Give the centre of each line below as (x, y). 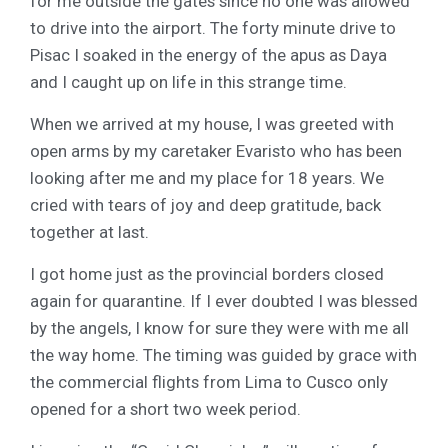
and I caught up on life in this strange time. (188, 82)
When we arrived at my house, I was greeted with (212, 124)
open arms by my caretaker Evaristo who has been (216, 151)
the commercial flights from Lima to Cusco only (209, 382)
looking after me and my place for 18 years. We (207, 178)
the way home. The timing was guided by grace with (223, 355)
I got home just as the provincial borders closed (207, 274)
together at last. (89, 232)
